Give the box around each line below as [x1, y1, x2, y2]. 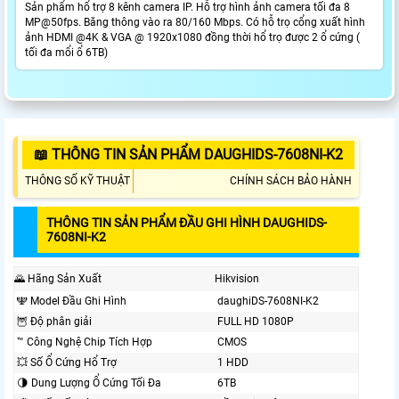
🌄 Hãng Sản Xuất [14, 273, 102, 286]
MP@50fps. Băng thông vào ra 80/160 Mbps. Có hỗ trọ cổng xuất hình [25, 16, 365, 29]
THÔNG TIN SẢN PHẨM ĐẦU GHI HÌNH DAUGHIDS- [46, 216, 327, 231]
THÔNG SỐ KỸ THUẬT [25, 175, 130, 188]
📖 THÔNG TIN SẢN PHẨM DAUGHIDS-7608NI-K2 [34, 146, 343, 164]
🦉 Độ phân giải [17, 315, 92, 329]
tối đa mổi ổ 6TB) [25, 46, 108, 60]
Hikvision [215, 273, 259, 286]
